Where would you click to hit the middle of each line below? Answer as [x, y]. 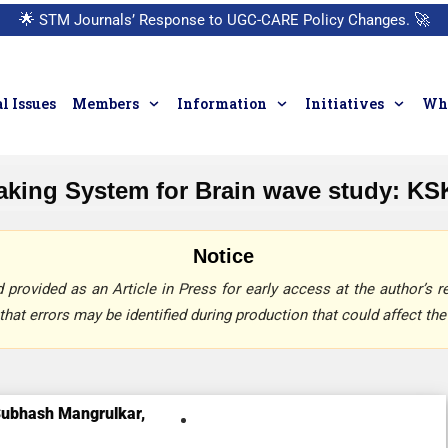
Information [222, 103]
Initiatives [345, 103]
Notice [224, 256]
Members [106, 103]
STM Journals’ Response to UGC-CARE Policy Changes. [224, 20]
